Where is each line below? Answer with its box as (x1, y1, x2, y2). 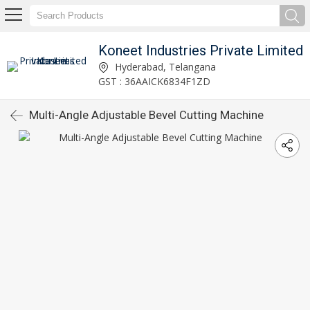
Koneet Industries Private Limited (98, 42, 303, 59)
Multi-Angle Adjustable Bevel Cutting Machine (29, 108, 264, 122)
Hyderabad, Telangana (112, 60, 216, 73)
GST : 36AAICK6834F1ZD (98, 74, 210, 88)
